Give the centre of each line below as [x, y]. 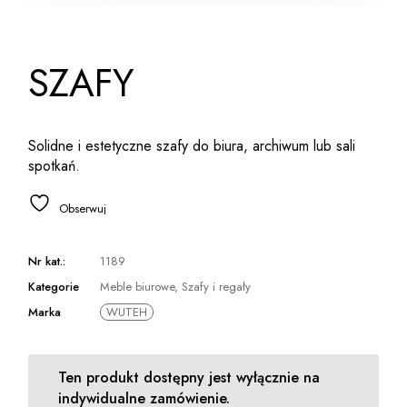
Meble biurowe [138, 286]
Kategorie [54, 286]
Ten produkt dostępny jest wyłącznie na [189, 377]
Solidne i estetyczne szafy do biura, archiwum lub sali [192, 145]
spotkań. [55, 165]
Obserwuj [83, 208]
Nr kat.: [47, 261]
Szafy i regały [217, 286]
